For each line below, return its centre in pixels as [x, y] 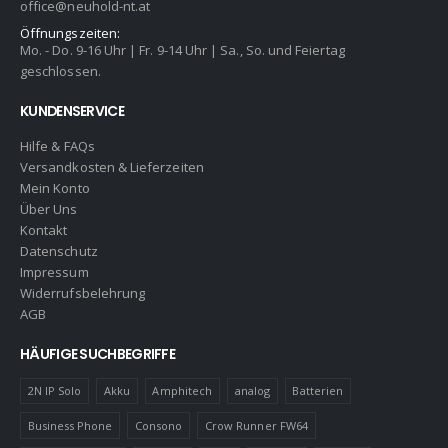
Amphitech [182, 391]
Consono [159, 426]
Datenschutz [59, 250]
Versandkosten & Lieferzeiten [112, 166]
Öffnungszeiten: [70, 32]
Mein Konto [55, 187]
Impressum [54, 271]
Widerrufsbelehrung [83, 292]
